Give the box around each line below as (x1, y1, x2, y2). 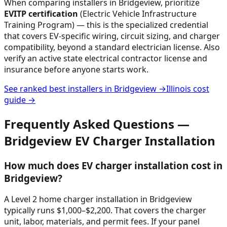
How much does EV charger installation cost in (4, 159, 222, 172)
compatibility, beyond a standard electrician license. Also (4, 41, 220, 53)
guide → (4, 94, 35, 105)
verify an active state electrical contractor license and (4, 52, 207, 64)
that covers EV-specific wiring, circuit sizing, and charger (4, 30, 220, 42)
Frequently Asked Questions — (4, 115, 190, 132)
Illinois (166, 83, 191, 94)
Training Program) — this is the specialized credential (4, 19, 208, 30)
